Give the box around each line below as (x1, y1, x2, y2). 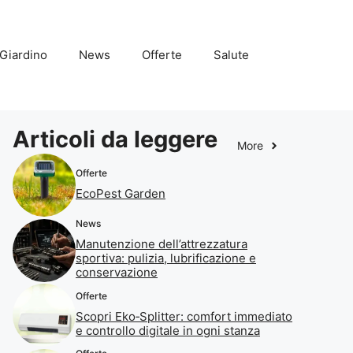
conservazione (76, 265, 158, 280)
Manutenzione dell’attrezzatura (76, 236, 247, 251)
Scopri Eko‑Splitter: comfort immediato (76, 308, 292, 324)
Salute (214, 47, 249, 62)
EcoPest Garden (76, 185, 165, 201)
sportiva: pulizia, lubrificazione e (76, 251, 256, 266)
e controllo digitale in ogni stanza (76, 322, 260, 338)
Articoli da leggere (13, 125, 217, 153)
